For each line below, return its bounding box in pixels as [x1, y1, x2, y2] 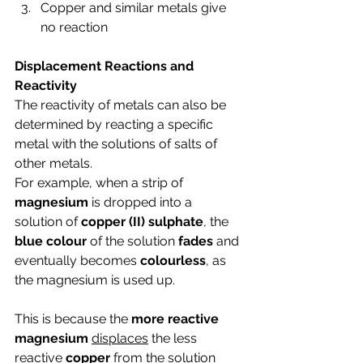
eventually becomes [15, 253, 140, 268]
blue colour [15, 233, 87, 249]
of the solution [87, 233, 178, 249]
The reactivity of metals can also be [15, 97, 229, 113]
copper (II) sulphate [81, 214, 203, 229]
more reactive [131, 311, 222, 327]
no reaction [41, 19, 108, 35]
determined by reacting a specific [15, 117, 216, 132]
